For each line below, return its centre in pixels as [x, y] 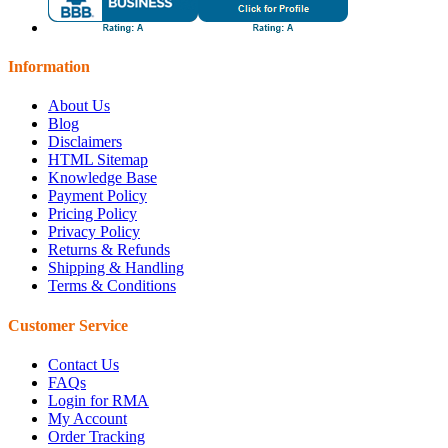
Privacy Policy [94, 232]
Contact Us [83, 364]
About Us [79, 106]
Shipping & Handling [116, 268]
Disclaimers [85, 142]
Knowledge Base [102, 178]
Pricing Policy [92, 214]
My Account [87, 418]
